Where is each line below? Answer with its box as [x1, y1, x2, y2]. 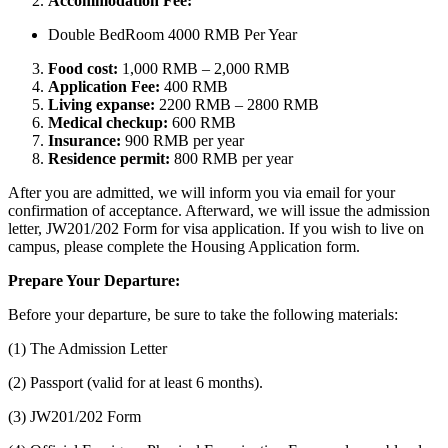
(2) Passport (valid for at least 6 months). [8, 374, 263, 392]
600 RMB [168, 114, 236, 132]
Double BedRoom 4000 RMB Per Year [48, 26, 297, 44]
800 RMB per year [170, 150, 293, 168]
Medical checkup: [48, 114, 168, 132]
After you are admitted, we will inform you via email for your [8, 184, 395, 202]
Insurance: [48, 132, 121, 150]
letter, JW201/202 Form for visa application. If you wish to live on [8, 220, 424, 238]
